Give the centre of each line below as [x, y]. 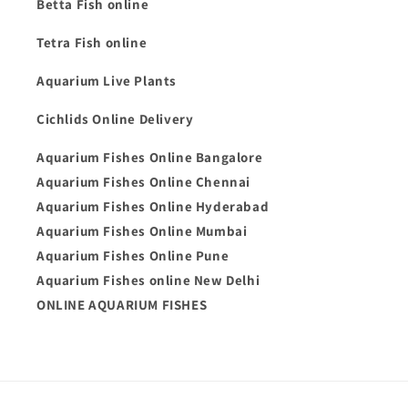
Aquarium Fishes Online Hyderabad [153, 206]
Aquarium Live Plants [107, 81]
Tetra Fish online [92, 42]
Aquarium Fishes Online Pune [133, 255]
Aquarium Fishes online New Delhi [148, 280]
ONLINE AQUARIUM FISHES [123, 305]
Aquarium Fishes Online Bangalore [150, 157]
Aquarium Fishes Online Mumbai [142, 231]
